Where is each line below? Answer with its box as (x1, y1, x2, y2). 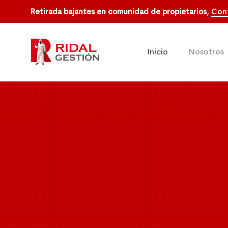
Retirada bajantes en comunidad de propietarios (31, 6, 207, 16)
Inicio (147, 46, 168, 58)
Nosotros (188, 46, 224, 58)
